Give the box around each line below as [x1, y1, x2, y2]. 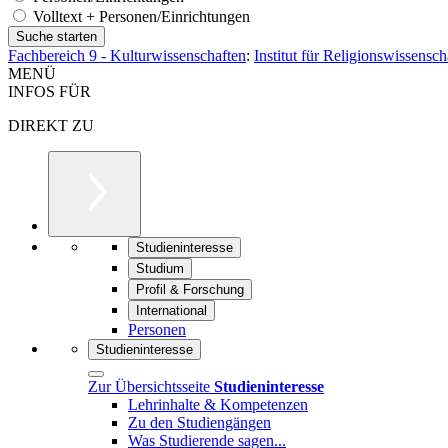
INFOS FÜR [8, 82, 91, 100]
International [136, 302, 207, 318]
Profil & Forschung [136, 281, 244, 297]
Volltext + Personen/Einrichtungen [29, 7, 250, 25]
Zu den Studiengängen [128, 413, 271, 431]
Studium [136, 260, 184, 276]
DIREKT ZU [8, 116, 94, 134]
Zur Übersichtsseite [88, 377, 214, 395]
